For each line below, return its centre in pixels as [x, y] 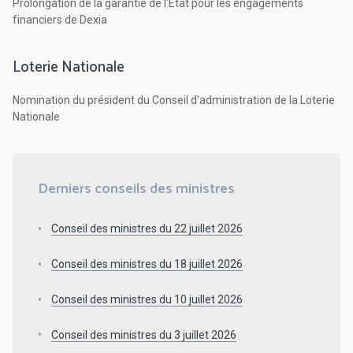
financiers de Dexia [60, 20]
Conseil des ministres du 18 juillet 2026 [147, 264]
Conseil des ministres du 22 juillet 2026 [147, 229]
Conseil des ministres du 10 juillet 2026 [147, 299]
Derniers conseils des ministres [136, 190]
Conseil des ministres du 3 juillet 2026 [144, 334]
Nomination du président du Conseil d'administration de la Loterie [174, 100]
